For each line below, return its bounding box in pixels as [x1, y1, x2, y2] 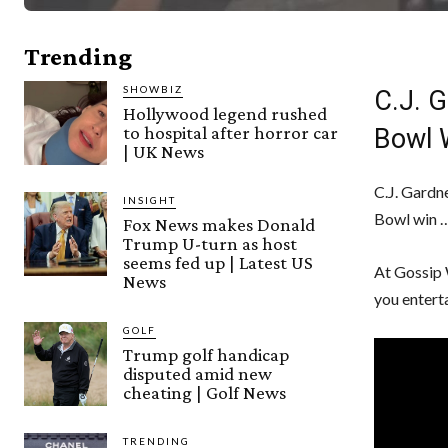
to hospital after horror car [123, 122, 339, 144]
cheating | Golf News [123, 382, 287, 404]
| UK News [123, 141, 205, 163]
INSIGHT [123, 194, 177, 207]
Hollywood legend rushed [123, 103, 328, 125]
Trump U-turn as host [123, 233, 298, 255]
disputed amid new [123, 363, 273, 385]
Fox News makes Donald [123, 214, 316, 236]
